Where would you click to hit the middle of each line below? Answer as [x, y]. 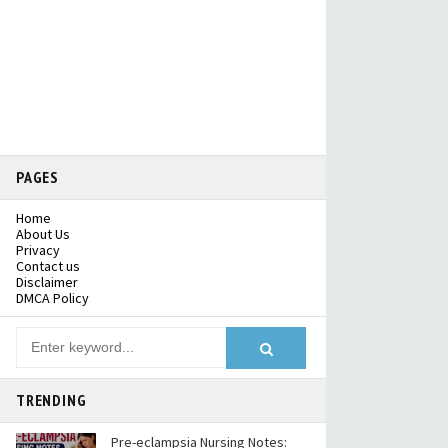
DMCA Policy [52, 298]
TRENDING [51, 400]
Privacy [38, 250]
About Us [43, 234]
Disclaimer [47, 282]
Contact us [48, 266]
